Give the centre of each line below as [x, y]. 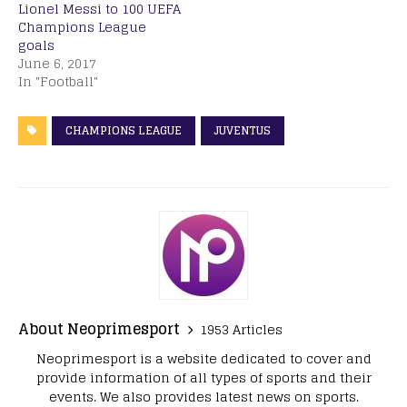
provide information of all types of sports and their [203, 378]
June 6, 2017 [57, 64]
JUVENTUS [243, 131]
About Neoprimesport [99, 329]
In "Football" [58, 82]
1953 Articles [241, 329]
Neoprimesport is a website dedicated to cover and [203, 359]
